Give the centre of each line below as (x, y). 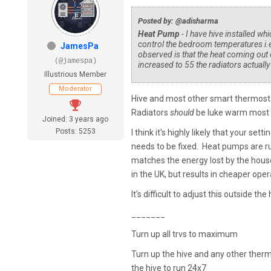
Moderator (76, 89)
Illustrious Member (76, 75)
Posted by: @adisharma (178, 21)
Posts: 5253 (75, 132)
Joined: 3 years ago (76, 119)
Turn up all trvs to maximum (184, 234)
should (182, 113)
